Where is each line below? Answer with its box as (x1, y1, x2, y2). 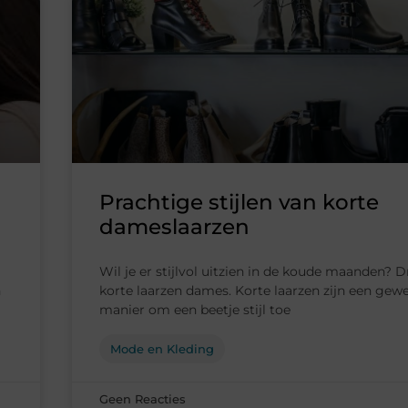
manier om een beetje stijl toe (99, 301, 291, 319)
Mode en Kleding (110, 342, 214, 357)
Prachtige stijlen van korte (99, 189, 379, 216)
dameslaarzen (99, 214, 250, 240)
